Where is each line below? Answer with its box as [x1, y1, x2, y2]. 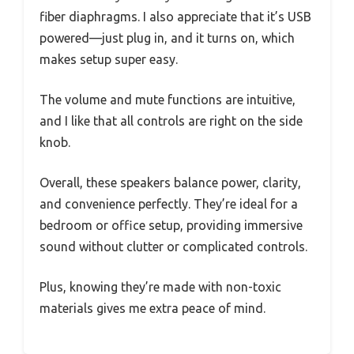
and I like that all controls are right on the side [40, 114, 303, 129]
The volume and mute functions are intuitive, [40, 92, 296, 107]
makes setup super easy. [40, 52, 178, 67]
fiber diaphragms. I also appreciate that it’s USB [40, 9, 311, 24]
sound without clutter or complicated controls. [40, 239, 307, 254]
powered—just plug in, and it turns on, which [40, 31, 295, 46]
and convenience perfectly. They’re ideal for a [40, 197, 298, 212]
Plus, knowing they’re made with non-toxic [40, 280, 281, 295]
